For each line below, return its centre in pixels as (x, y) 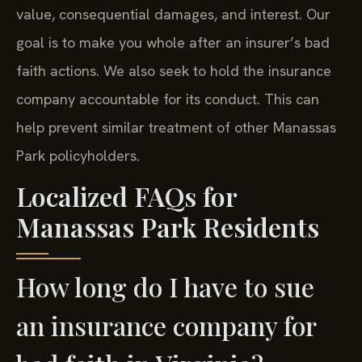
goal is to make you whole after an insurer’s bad (173, 42)
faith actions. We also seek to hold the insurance (174, 70)
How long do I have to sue (165, 287)
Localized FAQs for (126, 196)
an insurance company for (166, 326)
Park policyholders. (78, 155)
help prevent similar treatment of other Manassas (176, 127)
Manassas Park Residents (168, 227)
